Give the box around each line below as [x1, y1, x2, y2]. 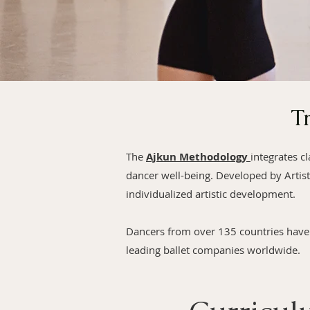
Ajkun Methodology [146, 149, 250, 164]
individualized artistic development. [126, 187, 295, 201]
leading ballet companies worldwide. [126, 243, 300, 257]
